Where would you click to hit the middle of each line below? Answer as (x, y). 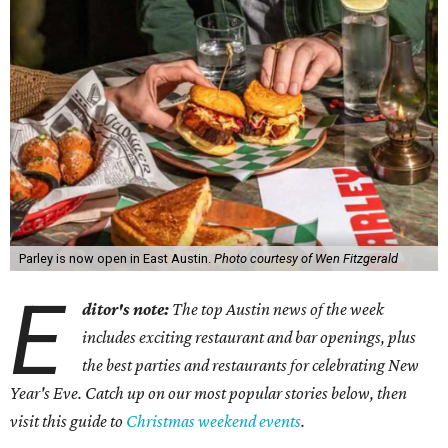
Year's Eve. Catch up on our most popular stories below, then (208, 393)
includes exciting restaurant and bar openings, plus (249, 337)
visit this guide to (68, 421)
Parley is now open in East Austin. (116, 258)
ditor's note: (127, 309)
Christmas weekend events (213, 421)
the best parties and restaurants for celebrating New (251, 365)
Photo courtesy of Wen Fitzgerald (305, 258)
